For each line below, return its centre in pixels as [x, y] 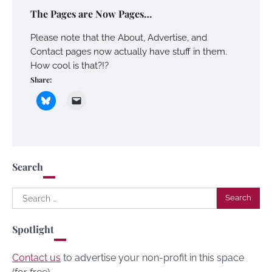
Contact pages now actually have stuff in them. [129, 51]
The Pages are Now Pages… [91, 13]
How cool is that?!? [70, 65]
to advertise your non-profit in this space [152, 257]
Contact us [36, 257]
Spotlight [33, 229]
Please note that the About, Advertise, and [119, 37]
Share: [41, 79]
